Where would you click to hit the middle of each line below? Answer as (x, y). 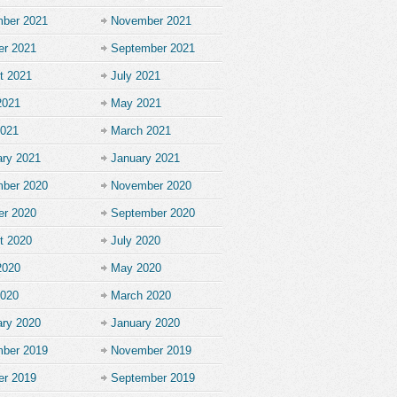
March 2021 (141, 131)
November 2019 (151, 350)
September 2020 (153, 213)
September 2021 (153, 48)
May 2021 (136, 103)
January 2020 (145, 323)
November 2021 (151, 21)
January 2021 (145, 158)
